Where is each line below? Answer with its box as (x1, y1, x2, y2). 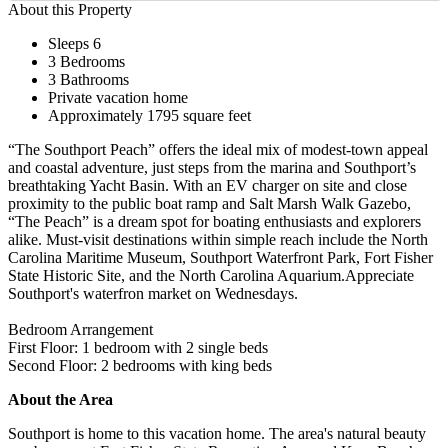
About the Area (8, 390, 113, 408)
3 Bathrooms (48, 70, 129, 88)
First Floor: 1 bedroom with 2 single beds (8, 338, 268, 356)
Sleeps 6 (48, 34, 101, 52)
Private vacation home (48, 88, 188, 106)
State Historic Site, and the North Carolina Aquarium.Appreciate (8, 266, 414, 284)
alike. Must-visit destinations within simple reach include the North (8, 230, 428, 248)
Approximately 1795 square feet (48, 106, 251, 124)
